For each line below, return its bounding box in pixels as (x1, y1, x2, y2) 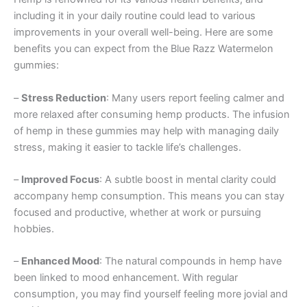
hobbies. (14, 223, 54, 236)
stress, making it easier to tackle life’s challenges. (14, 140, 241, 153)
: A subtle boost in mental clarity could (99, 173, 276, 186)
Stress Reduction (21, 91, 106, 104)
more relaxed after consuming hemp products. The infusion (14, 108, 290, 121)
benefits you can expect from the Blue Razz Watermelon (14, 42, 273, 56)
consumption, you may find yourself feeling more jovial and (14, 288, 288, 301)
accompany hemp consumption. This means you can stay (14, 190, 284, 203)
